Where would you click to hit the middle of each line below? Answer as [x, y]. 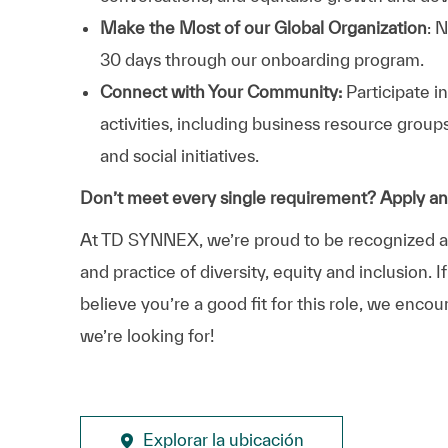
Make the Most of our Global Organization [263, 27]
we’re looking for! [147, 335]
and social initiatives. [179, 155]
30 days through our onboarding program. [262, 59]
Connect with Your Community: [221, 91]
